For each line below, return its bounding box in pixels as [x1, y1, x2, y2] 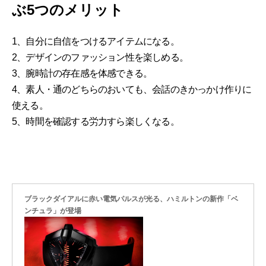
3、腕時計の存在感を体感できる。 [12, 68, 153, 78]
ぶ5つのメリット [12, 2, 123, 18]
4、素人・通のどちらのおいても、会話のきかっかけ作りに [12, 84, 252, 94]
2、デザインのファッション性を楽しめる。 [12, 52, 188, 62]
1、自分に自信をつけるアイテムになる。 [12, 36, 179, 46]
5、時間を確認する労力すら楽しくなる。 [12, 116, 179, 126]
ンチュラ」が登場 [24, 206, 81, 215]
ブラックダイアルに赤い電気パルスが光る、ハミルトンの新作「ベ [24, 194, 238, 203]
